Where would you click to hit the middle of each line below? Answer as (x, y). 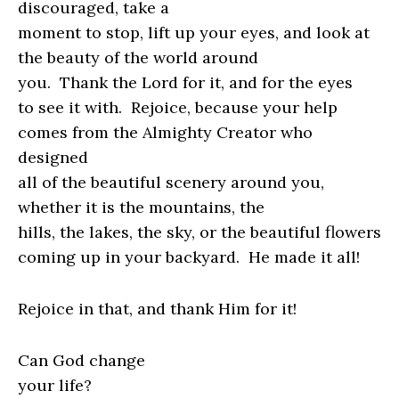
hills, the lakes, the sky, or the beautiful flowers (199, 232)
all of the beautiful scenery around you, (171, 183)
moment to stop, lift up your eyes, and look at (194, 33)
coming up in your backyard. (129, 257)
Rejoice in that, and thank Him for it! (157, 309)
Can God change (81, 361)
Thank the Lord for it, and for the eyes (206, 83)
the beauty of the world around (138, 58)
